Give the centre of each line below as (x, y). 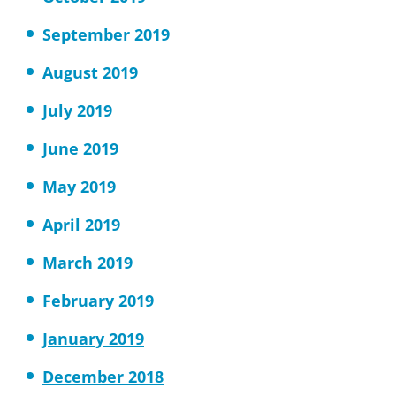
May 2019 (79, 187)
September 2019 (106, 34)
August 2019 (90, 72)
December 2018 (103, 377)
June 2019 (80, 148)
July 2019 (77, 110)
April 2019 (81, 225)
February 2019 (98, 301)
